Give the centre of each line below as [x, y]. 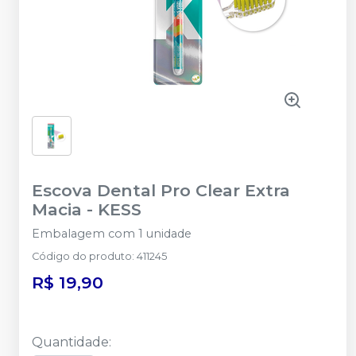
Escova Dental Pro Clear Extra [161, 190]
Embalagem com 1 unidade [112, 234]
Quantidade [70, 342]
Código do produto [82, 256]
